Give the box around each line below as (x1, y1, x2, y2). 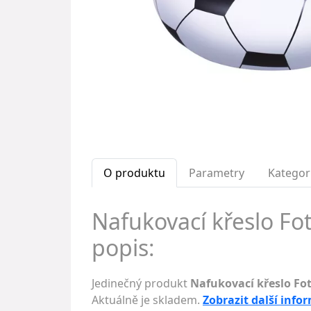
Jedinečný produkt (92, 276, 190, 291)
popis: (92, 233, 155, 262)
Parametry (189, 165, 244, 180)
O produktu (103, 165, 165, 180)
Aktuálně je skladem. (92, 292, 203, 308)
